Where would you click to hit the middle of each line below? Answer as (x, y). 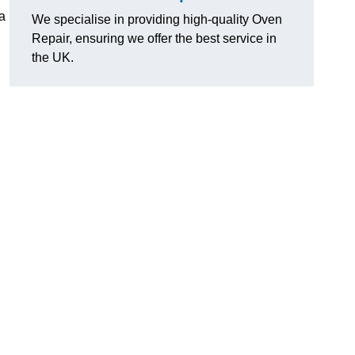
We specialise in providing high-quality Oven (157, 20)
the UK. (53, 58)
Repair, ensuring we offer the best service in (154, 39)
